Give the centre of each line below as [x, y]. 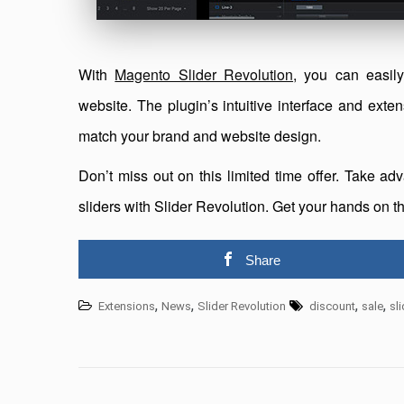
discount [332, 306]
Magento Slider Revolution [204, 74]
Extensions [127, 306]
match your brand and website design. [200, 136]
